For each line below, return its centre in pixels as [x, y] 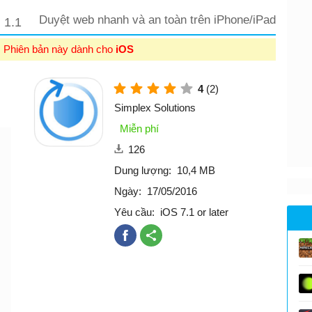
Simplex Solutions [155, 107]
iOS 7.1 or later [194, 212]
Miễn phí [139, 128]
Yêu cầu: [134, 212]
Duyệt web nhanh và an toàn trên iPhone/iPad [157, 19]
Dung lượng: [143, 170]
